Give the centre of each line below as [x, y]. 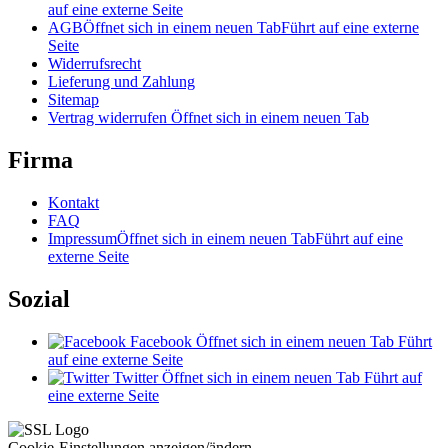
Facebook [161, 342]
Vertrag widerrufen [109, 118]
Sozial [39, 299]
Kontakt [73, 203]
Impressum [82, 239]
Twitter [135, 378]
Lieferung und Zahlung [121, 82]
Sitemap [73, 100]
